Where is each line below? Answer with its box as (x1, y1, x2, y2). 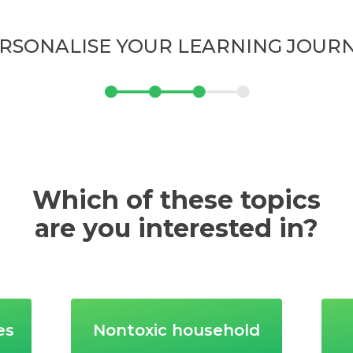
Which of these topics (32, 184, 321, 215)
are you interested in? (35, 212, 318, 243)
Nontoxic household (92, 321, 260, 340)
